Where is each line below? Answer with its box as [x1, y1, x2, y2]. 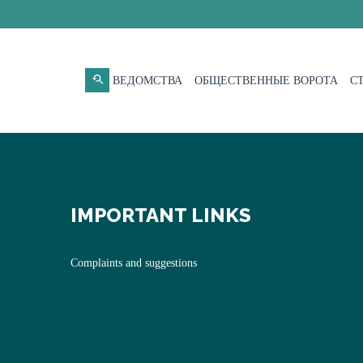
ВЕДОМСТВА [113, 75, 182, 87]
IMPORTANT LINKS [70, 203, 251, 227]
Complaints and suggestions [70, 257, 197, 269]
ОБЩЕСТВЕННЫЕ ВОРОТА [194, 75, 338, 87]
